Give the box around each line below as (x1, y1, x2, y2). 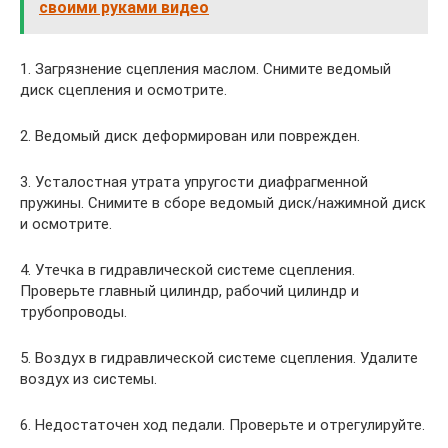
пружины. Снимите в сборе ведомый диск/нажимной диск (20, 193, 426, 212)
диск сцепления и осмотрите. (20, 80, 227, 99)
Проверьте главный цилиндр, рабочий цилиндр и (20, 281, 359, 300)
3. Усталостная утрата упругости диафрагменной (20, 172, 368, 191)
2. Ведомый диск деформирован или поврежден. (20, 126, 360, 145)
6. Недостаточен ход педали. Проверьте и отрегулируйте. (20, 415, 425, 434)
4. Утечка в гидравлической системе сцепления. (20, 260, 355, 279)
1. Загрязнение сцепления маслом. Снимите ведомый (20, 59, 391, 78)
